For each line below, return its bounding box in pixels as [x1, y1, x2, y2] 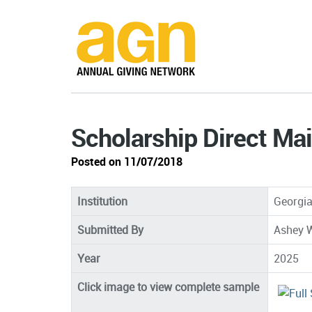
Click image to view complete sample [77, 279, 259, 295]
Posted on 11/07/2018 [71, 153, 182, 169]
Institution [77, 193, 127, 209]
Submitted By [77, 221, 143, 237]
